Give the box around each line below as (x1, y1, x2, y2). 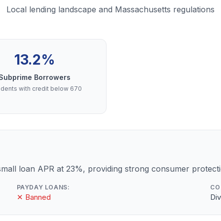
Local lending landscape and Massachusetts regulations (6, 4, 215, 14)
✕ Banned (16, 192, 51, 202)
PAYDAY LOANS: (16, 184, 70, 191)
